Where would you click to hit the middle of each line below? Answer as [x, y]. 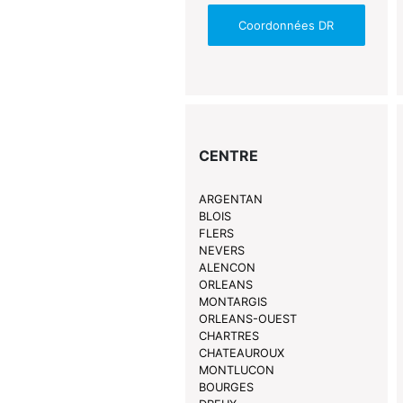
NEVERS [221, 251]
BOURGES [226, 388]
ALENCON [227, 268]
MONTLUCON [236, 371]
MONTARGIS [233, 302]
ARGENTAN [230, 200]
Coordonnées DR [287, 25]
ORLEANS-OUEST [247, 319]
